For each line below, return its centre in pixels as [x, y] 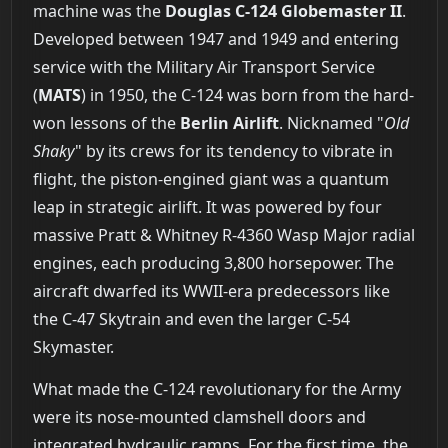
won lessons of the [106, 123]
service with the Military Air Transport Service [203, 67]
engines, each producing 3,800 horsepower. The [213, 263]
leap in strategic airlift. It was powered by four [207, 207]
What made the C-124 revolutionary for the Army [216, 389]
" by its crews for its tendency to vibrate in [233, 151]
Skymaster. [73, 347]
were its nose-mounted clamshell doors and [199, 417]
